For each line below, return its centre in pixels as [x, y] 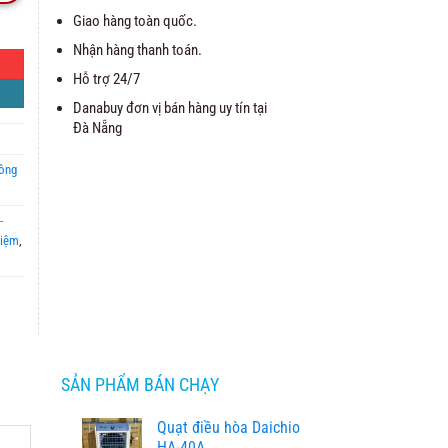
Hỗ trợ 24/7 [107, 78]
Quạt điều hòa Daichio [228, 427]
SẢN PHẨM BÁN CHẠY [140, 384]
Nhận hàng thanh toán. [138, 49]
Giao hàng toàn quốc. [135, 20]
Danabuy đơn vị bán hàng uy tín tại [170, 107]
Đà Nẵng [98, 127]
